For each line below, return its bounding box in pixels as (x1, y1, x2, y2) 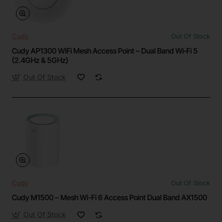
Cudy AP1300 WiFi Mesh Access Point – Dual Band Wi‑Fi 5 (12, 46, 198, 55)
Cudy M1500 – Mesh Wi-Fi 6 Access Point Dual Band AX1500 (12, 193, 207, 203)
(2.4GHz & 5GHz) (12, 55, 68, 65)
